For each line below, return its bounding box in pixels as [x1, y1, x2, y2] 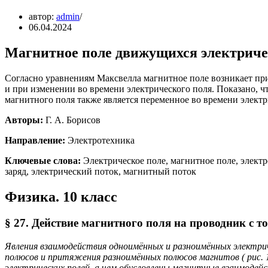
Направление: [5, 135, 65, 145]
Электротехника [65, 135, 135, 145]
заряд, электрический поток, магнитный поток [5, 166, 196, 176]
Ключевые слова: [5, 155, 81, 166]
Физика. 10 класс [5, 188, 117, 205]
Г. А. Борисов [43, 114, 100, 125]
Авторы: [5, 114, 43, 125]
